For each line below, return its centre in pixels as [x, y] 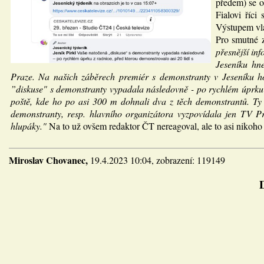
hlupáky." [29, 126]
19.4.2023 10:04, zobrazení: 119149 [158, 160]
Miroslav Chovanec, [49, 160]
